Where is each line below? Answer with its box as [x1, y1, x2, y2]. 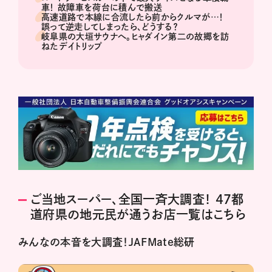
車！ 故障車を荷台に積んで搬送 [41, 2, 163, 12]
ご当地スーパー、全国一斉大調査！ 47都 [30, 193, 244, 206]
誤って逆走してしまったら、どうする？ [41, 22, 178, 31]
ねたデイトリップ [41, 41, 103, 50]
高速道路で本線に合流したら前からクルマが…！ [41, 12, 224, 21]
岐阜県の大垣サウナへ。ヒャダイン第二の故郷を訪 [41, 32, 229, 41]
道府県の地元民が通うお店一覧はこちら [30, 208, 247, 221]
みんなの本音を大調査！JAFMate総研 [18, 237, 195, 248]
